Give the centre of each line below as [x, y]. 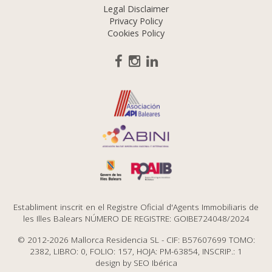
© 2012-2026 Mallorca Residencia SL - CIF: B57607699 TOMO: [136, 239]
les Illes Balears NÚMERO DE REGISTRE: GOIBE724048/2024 [136, 218]
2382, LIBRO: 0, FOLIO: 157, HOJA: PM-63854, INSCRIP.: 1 [136, 251]
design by [114, 262]
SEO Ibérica [155, 262]
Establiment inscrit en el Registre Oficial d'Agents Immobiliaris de [136, 206]
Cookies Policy [136, 33]
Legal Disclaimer [136, 8]
